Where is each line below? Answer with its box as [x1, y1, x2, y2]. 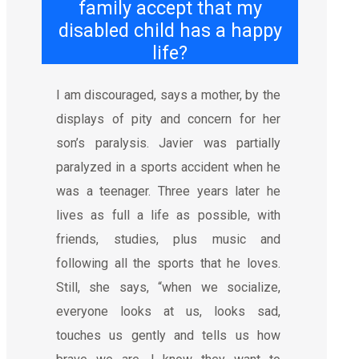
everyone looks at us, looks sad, [56, 303, 280, 319]
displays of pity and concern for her [56, 111, 280, 127]
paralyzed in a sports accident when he [56, 159, 280, 175]
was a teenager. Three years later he [56, 183, 280, 199]
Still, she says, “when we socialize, [56, 279, 280, 295]
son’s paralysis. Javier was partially [56, 135, 280, 151]
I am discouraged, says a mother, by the [56, 87, 280, 103]
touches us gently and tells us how [56, 327, 280, 343]
